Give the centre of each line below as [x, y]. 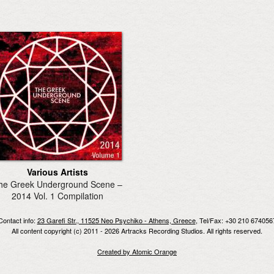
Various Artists [57, 172]
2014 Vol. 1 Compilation [57, 195]
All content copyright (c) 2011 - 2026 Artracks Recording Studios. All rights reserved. [137, 231]
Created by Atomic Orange [137, 251]
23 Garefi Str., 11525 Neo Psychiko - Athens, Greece [116, 220]
